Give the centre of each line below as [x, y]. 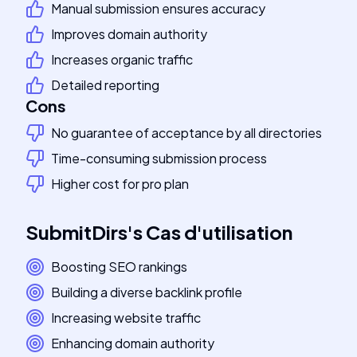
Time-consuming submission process [159, 158]
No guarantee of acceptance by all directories [186, 133]
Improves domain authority [129, 34]
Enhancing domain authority [133, 343]
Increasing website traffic [126, 318]
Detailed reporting [105, 85]
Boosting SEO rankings [119, 267]
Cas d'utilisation [219, 232]
